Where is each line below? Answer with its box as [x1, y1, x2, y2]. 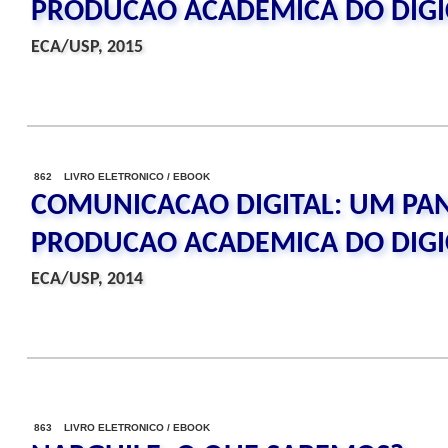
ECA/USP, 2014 [31, 270, 143, 289]
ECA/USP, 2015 [31, 38, 143, 57]
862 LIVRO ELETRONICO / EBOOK [34, 171, 210, 182]
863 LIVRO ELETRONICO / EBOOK [34, 422, 210, 433]
